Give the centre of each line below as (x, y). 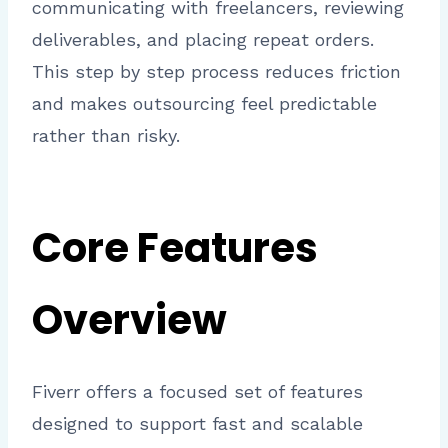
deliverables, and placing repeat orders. (203, 40)
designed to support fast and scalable (197, 424)
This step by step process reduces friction (216, 72)
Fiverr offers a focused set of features (197, 392)
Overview (129, 320)
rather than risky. (106, 136)
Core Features (175, 248)
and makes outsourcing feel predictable (204, 104)
